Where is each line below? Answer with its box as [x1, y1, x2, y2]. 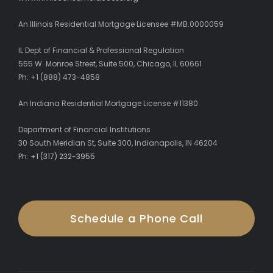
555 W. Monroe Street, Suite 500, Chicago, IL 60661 [18, 58, 202, 69]
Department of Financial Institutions [18, 124, 151, 135]
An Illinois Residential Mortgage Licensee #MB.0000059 [18, 18, 224, 29]
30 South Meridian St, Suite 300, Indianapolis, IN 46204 [18, 137, 218, 148]
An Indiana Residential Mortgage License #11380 [18, 97, 198, 108]
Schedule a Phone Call [70, 210, 203, 226]
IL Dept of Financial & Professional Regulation [18, 44, 184, 55]
